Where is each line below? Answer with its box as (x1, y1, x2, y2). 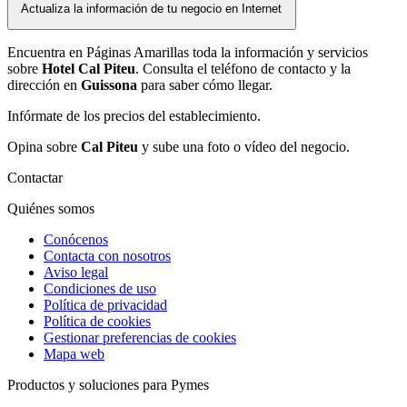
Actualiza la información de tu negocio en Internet (21, 2, 283, 16)
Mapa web (44, 345, 104, 362)
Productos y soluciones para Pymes (7, 376, 209, 392)
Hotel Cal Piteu (42, 60, 135, 76)
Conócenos (44, 231, 108, 247)
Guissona (81, 76, 137, 93)
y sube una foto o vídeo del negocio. (138, 138, 350, 154)
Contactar (7, 169, 63, 185)
